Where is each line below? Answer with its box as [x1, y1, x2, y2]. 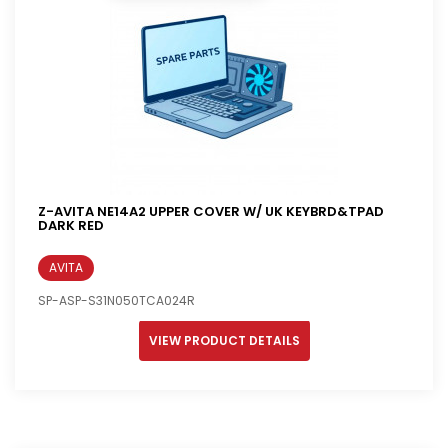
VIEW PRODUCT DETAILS [148, 332, 300, 350]
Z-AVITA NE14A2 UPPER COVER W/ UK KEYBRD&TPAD [38, 202, 384, 222]
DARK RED [38, 216, 104, 236]
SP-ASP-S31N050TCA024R [38, 292, 195, 310]
